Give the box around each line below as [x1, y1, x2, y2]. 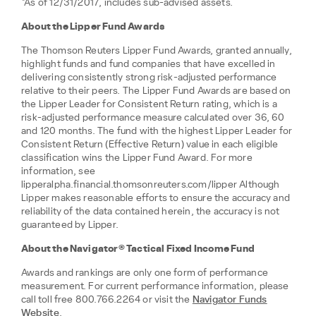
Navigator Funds [192, 295, 267, 305]
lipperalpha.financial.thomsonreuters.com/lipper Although [21, 180, 280, 190]
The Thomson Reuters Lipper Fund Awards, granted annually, [21, 46, 292, 56]
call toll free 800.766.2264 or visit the [21, 295, 193, 305]
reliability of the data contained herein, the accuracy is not [21, 207, 280, 217]
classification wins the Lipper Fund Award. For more [21, 153, 253, 164]
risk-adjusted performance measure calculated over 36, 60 [21, 113, 285, 123]
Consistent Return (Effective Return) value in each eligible [21, 140, 279, 150]
